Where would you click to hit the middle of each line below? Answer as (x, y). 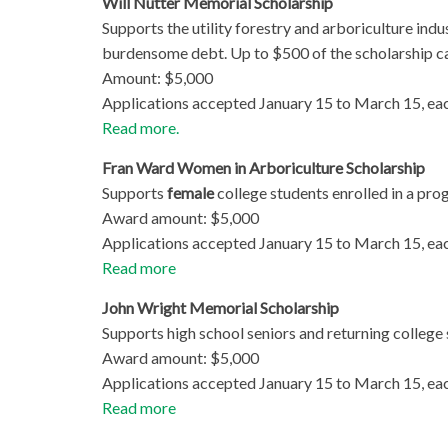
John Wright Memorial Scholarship (220, 308)
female (192, 193)
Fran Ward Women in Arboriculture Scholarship (263, 168)
